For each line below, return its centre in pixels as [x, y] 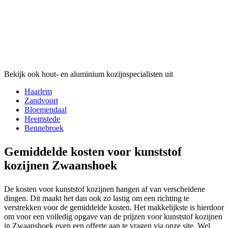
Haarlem [38, 91]
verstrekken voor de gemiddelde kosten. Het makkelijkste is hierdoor [114, 207]
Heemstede [42, 119]
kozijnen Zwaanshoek [61, 165]
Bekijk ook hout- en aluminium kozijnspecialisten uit [89, 74]
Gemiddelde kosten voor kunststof [93, 151]
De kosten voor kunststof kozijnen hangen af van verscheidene [105, 189]
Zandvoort [41, 100]
